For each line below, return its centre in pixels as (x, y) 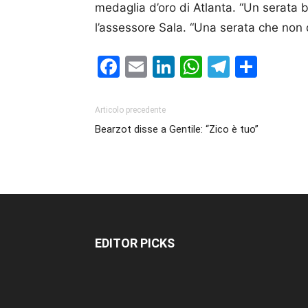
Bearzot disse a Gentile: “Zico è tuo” (177, 129)
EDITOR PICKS (135, 243)
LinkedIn (218, 66)
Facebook (171, 66)
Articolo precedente (130, 110)
